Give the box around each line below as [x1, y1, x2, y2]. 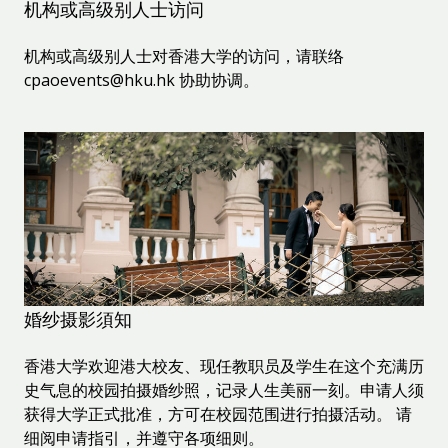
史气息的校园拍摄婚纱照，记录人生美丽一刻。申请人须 [24, 379, 424, 402]
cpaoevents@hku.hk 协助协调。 [24, 69, 259, 92]
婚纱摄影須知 [24, 310, 132, 331]
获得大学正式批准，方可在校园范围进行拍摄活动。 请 [24, 403, 412, 426]
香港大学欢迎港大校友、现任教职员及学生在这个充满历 [24, 355, 424, 378]
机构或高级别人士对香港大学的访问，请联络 [24, 45, 344, 68]
